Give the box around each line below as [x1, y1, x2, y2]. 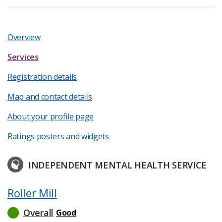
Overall [23, 207, 54, 219]
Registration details [7, 71, 77, 82]
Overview [7, 32, 41, 43]
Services [7, 52, 39, 62]
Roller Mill [7, 185, 57, 200]
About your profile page [7, 111, 94, 122]
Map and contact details [7, 91, 93, 102]
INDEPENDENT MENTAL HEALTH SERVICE [28, 159, 207, 171]
